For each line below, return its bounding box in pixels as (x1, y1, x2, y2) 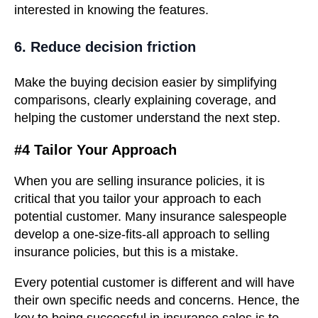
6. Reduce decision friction (14, 38, 196, 55)
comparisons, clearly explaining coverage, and (14, 93, 276, 108)
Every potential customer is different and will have (14, 275, 295, 290)
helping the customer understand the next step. (14, 111, 280, 126)
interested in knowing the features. (14, 2, 209, 17)
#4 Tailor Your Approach (14, 142, 177, 158)
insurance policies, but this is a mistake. (14, 245, 242, 260)
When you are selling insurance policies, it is (14, 174, 265, 189)
